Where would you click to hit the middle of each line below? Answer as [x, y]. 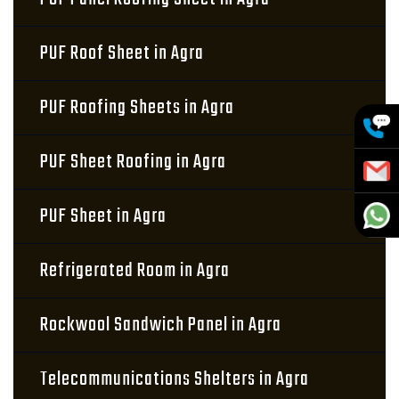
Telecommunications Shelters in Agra [175, 379]
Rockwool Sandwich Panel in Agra [161, 325]
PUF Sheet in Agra [103, 216]
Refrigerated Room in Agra [135, 271]
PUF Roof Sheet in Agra [122, 53]
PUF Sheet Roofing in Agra [133, 162]
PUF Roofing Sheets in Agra [137, 108]
